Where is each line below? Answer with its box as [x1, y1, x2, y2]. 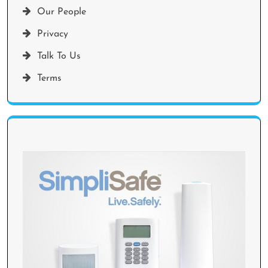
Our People [37, 7, 86, 17]
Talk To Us [37, 51, 81, 61]
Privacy [37, 29, 68, 39]
